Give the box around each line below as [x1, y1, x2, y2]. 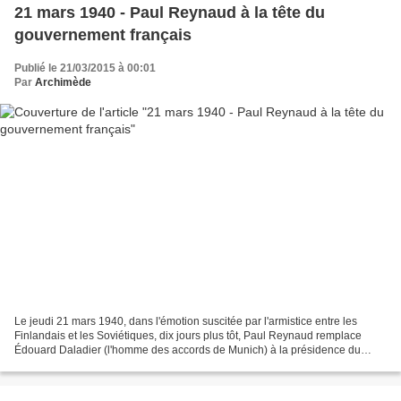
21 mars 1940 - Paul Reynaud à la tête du [14, 3, 325, 21]
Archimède [35, 75, 91, 89]
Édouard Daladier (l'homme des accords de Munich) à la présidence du [14, 344, 361, 357]
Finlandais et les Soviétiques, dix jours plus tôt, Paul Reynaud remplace [14, 329, 362, 343]
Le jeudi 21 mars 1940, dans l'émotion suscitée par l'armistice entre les [14, 315, 357, 328]
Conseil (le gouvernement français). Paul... [14, 358, 221, 371]
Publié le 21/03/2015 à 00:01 [14, 61, 156, 74]
